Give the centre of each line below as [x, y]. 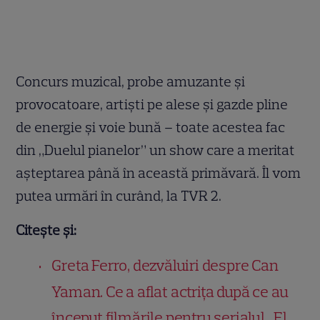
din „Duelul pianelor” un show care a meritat [156, 150]
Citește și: [46, 230]
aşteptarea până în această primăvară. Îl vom [159, 172]
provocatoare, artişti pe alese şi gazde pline [152, 104]
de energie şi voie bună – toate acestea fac [151, 127]
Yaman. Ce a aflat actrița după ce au [170, 291]
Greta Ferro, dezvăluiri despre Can [165, 265]
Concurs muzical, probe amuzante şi [131, 81]
